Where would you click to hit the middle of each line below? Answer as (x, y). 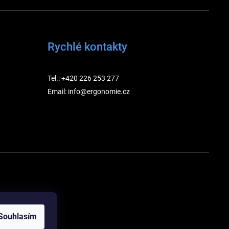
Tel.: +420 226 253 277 (83, 78)
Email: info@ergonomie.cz (88, 92)
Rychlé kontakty (87, 47)
